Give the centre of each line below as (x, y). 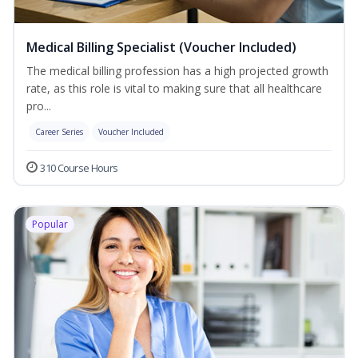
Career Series (59, 132)
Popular (50, 225)
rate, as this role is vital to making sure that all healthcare (174, 89)
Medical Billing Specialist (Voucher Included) (161, 48)
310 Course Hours (79, 168)
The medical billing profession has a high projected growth (177, 71)
